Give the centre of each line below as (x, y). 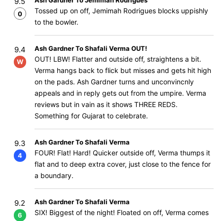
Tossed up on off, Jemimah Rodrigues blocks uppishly (121, 11)
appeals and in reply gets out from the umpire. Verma (120, 93)
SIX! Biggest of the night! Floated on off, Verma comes (122, 212)
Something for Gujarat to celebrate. (91, 116)
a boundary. (54, 175)
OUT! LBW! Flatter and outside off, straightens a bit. (118, 59)
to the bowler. (56, 22)
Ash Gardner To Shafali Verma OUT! (91, 48)
